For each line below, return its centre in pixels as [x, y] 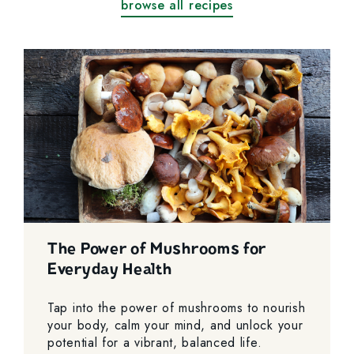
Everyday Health [110, 269]
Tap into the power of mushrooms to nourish [177, 307]
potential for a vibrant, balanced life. [155, 342]
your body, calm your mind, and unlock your [175, 325]
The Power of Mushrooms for [157, 248]
